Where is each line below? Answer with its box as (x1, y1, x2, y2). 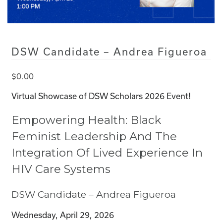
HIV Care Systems (11, 162, 111, 176)
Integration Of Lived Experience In (11, 145, 203, 160)
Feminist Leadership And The (11, 129, 177, 143)
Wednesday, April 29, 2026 (11, 210, 114, 220)
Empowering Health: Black (11, 112, 161, 127)
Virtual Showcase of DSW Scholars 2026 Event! (11, 91, 191, 101)
